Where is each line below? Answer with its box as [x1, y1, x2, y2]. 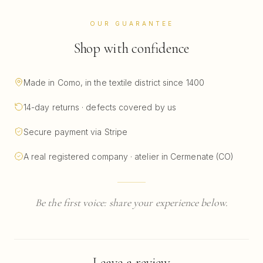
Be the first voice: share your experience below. [35, 196, 228, 209]
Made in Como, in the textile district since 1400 [23, 77, 204, 87]
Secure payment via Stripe [23, 127, 127, 137]
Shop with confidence [73, 40, 190, 57]
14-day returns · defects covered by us [23, 102, 177, 112]
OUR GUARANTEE [89, 20, 174, 27]
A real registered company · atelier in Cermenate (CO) [23, 151, 234, 161]
